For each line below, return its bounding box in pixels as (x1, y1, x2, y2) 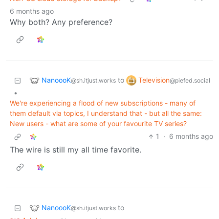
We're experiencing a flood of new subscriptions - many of (10, 99, 196, 108)
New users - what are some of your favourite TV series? (10, 119, 187, 128)
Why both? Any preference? (10, 17, 112, 27)
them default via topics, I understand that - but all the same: (10, 109, 202, 118)
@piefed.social (170, 76, 210, 84)
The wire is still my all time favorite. (10, 145, 141, 155)
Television (138, 75, 170, 84)
